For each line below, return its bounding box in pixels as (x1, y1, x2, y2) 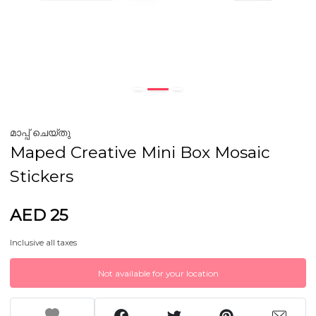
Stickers (10, 166, 73, 186)
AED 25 (10, 205, 68, 225)
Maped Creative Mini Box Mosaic (10, 142, 270, 162)
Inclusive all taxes (10, 238, 77, 248)
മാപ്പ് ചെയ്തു (10, 126, 71, 139)
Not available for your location (97, 268, 219, 279)
